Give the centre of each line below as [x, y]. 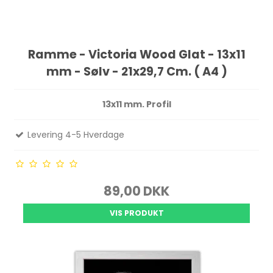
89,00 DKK [136, 191]
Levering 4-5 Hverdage [75, 135]
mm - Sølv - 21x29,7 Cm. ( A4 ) [136, 72]
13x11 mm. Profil [136, 105]
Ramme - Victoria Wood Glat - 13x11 [136, 55]
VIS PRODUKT [136, 213]
